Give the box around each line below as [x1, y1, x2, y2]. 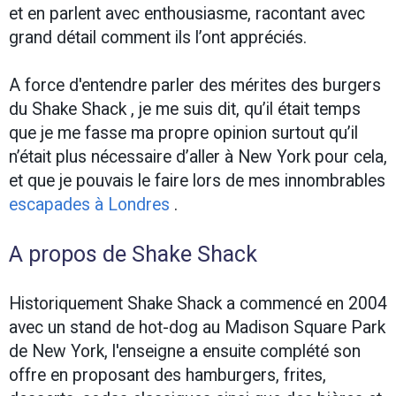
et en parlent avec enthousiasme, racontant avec [9, 3, 365, 24]
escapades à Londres [9, 194, 170, 215]
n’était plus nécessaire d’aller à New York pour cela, [9, 146, 387, 167]
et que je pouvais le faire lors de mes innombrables [9, 170, 385, 191]
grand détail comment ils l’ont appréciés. [9, 27, 307, 48]
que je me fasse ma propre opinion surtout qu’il [9, 122, 358, 143]
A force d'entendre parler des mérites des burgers [9, 74, 381, 95]
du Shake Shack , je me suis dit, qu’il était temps [9, 98, 361, 119]
